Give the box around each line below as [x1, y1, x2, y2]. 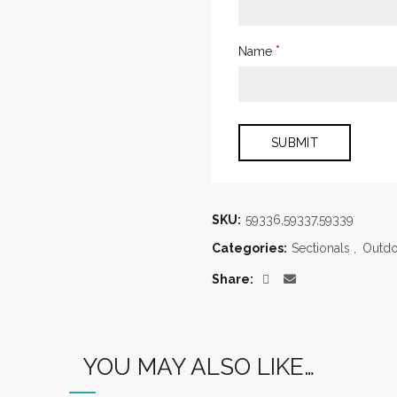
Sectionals [292, 240, 350, 255]
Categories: [212, 240, 290, 255]
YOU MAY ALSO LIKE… [82, 353, 315, 380]
